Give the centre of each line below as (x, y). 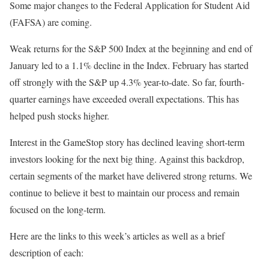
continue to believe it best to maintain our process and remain (125, 192)
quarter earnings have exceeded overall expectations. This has (124, 98)
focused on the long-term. (58, 209)
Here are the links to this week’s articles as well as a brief (117, 235)
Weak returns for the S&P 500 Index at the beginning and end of (131, 48)
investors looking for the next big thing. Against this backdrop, (127, 159)
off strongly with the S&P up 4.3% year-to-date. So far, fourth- (127, 82)
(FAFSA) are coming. (51, 22)
